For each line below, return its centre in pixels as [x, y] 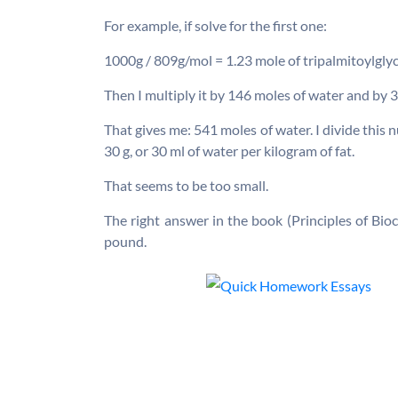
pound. [125, 242]
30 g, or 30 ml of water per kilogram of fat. [229, 151]
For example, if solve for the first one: [215, 26]
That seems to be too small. [186, 186]
